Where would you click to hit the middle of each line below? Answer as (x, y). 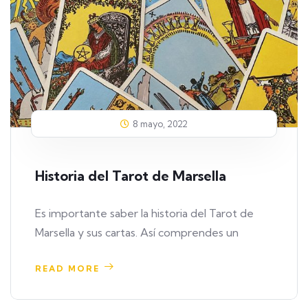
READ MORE (67, 269)
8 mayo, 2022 (160, 124)
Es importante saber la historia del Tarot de (144, 213)
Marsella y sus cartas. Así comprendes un (137, 233)
